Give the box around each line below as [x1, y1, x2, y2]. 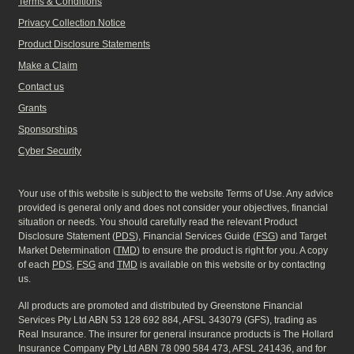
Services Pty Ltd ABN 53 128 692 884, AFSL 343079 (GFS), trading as [18, 314, 317, 326]
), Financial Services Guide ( [135, 230, 256, 242]
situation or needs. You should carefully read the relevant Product [18, 216, 297, 228]
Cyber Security [18, 145, 81, 156]
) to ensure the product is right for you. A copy [137, 244, 328, 256]
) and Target [275, 230, 326, 242]
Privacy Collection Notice [18, 17, 126, 28]
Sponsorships [18, 123, 77, 135]
